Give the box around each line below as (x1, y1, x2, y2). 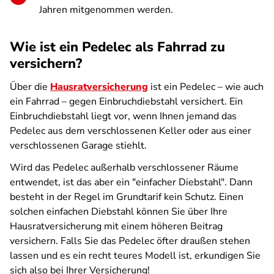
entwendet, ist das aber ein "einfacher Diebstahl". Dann (10, 176, 253, 189)
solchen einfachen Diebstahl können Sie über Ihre (10, 205, 228, 218)
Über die (10, 80, 50, 94)
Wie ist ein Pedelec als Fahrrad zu (10, 38, 225, 56)
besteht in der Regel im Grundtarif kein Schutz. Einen (10, 190, 243, 204)
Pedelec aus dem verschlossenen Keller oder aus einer (10, 124, 251, 138)
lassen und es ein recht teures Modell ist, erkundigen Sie (10, 249, 261, 262)
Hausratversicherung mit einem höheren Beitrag (10, 220, 223, 233)
